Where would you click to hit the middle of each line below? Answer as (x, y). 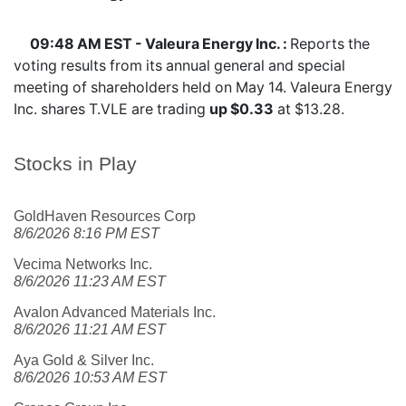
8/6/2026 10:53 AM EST (90, 377)
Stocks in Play (75, 164)
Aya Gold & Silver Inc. (84, 360)
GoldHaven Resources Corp (105, 216)
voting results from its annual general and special (179, 65)
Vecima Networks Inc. (83, 264)
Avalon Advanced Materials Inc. (115, 312)
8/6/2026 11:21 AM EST (90, 329)
